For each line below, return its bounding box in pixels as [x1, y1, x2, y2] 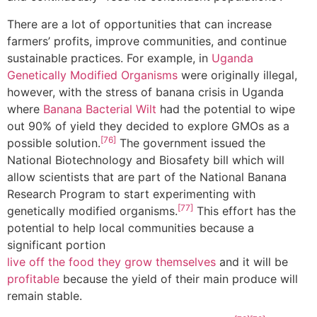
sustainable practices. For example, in [7, 50, 212, 65]
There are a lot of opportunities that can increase [7, 16, 272, 31]
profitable [7, 271, 59, 286]
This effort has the [193, 203, 296, 218]
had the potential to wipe [156, 101, 295, 116]
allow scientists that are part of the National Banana [7, 169, 287, 184]
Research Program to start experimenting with [7, 186, 255, 201]
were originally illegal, [178, 67, 297, 82]
